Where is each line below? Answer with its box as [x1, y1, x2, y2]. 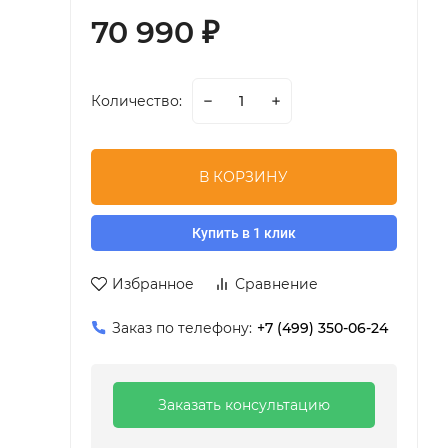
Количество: [90, 92, 182, 110]
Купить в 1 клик [191, 225, 296, 241]
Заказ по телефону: [111, 319, 252, 337]
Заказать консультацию [157, 396, 330, 414]
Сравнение [234, 275, 318, 293]
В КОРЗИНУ [199, 168, 289, 186]
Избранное [111, 275, 194, 293]
